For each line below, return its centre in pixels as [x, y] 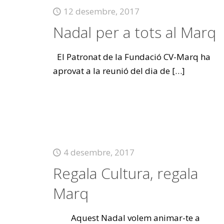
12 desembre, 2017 [101, 11]
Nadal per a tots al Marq [134, 32]
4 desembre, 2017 [99, 152]
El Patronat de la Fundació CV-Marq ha [131, 57]
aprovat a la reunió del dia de [111, 71]
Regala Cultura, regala [125, 173]
